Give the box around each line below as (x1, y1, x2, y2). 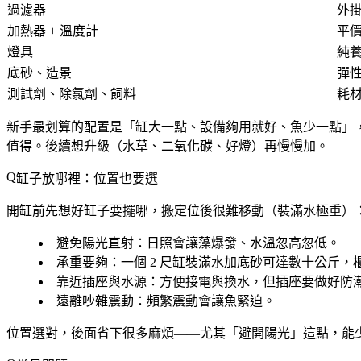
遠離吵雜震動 (56, 294, 134, 309)
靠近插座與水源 (56, 275, 147, 289)
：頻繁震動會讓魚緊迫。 (134, 294, 276, 309)
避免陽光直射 (56, 236, 134, 251)
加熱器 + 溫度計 (7, 24, 98, 39)
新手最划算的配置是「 (6, 120, 135, 135)
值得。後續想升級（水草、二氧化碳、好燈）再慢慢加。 (6, 139, 329, 154)
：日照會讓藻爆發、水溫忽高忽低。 (134, 236, 340, 251)
